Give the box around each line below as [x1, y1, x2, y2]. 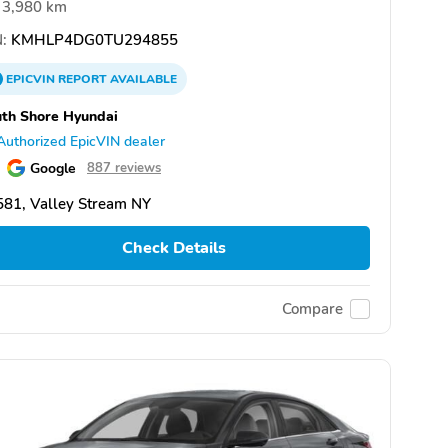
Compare [282, 299, 343, 320]
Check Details [121, 237, 226, 260]
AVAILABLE [107, 71, 177, 88]
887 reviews [87, 159, 161, 178]
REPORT [58, 71, 107, 88]
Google [30, 158, 76, 179]
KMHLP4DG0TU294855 [7, 30, 178, 51]
